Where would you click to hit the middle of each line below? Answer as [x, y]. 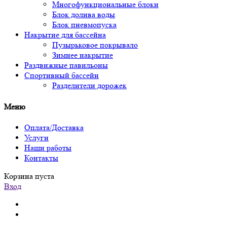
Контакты [41, 158]
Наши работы [48, 147]
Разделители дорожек [89, 86]
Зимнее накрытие [83, 55]
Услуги [36, 137]
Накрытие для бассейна [65, 35]
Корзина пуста [29, 176]
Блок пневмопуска [84, 25]
